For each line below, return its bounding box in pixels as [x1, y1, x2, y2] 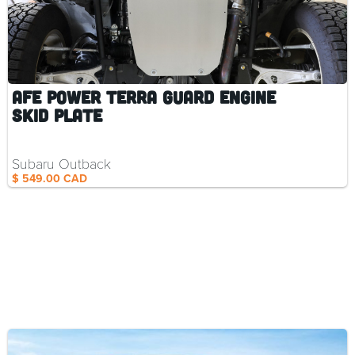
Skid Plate [12, 104, 102, 125]
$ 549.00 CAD [12, 170, 87, 187]
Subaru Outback [12, 153, 111, 173]
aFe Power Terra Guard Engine [12, 86, 276, 107]
